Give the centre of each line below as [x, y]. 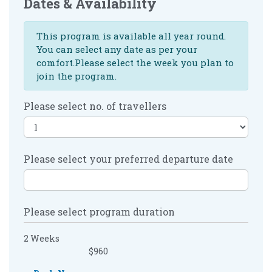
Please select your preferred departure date [128, 158]
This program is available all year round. [131, 36]
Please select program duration [99, 211]
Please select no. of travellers [95, 106]
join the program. [76, 76]
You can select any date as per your [117, 49]
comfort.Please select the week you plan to [135, 62]
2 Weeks [42, 238]
